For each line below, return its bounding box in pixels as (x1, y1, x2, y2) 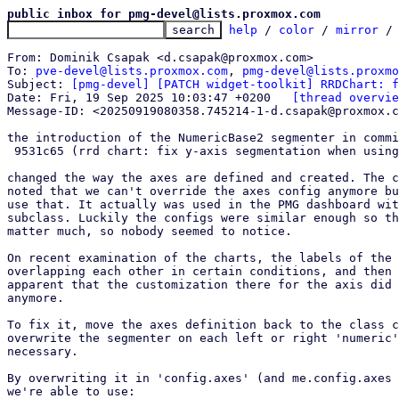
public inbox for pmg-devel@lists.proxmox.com (7, 7, 321, 20)
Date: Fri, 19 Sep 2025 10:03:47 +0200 (271, 91, 292, 104)
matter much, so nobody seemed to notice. (7, 224, 292, 238)
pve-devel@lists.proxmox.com (36, 64, 228, 77)
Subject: (7, 77, 71, 91)
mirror (336, 23, 379, 37)
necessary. (7, 345, 78, 358)
